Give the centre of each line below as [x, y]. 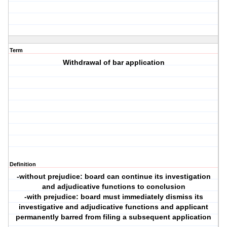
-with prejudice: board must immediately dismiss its [113, 197]
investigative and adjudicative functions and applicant [114, 207]
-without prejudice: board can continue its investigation [113, 177]
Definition [23, 164]
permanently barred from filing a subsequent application [114, 217]
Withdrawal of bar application [113, 63]
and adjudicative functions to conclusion [113, 187]
